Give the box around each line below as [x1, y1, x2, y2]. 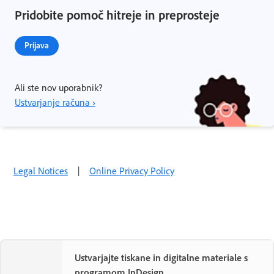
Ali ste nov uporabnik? [15, 81, 102, 94]
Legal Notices [13, 165, 68, 177]
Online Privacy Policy [89, 165, 174, 177]
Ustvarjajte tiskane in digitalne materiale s [75, 251, 248, 264]
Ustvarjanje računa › [15, 96, 95, 109]
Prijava [24, 40, 49, 51]
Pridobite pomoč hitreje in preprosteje [15, 7, 220, 23]
